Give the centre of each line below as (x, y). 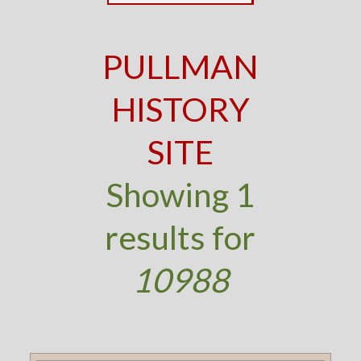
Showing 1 (180, 195)
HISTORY (180, 109)
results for (180, 237)
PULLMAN (180, 66)
